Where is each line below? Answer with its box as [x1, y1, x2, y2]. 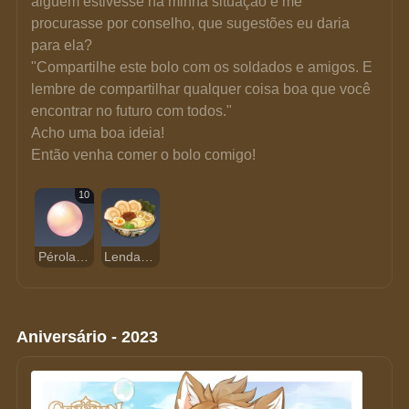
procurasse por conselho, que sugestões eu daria [31, 15, 354, 31]
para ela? [31, 37, 93, 53]
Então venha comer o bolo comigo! [31, 146, 257, 163]
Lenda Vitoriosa [141, 249, 154, 264]
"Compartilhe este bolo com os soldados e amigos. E [31, 58, 377, 75]
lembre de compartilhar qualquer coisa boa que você [31, 80, 375, 97]
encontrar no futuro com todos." [31, 102, 233, 119]
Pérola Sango [75, 249, 89, 264]
